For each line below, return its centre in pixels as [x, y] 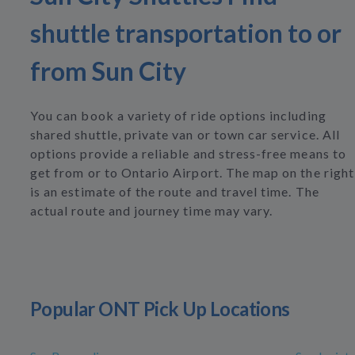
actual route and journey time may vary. [152, 210]
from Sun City [108, 71]
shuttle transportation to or [186, 33]
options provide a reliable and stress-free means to [188, 153]
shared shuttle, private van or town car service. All [185, 134]
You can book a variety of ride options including [178, 115]
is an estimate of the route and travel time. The [175, 191]
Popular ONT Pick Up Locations [160, 309]
